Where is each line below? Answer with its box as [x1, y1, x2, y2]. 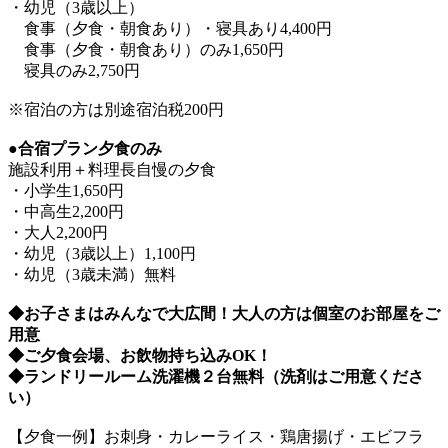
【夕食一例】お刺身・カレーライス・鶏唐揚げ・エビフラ [8, 428, 424, 446]
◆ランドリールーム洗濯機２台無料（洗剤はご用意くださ [8, 368, 424, 386]
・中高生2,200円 [8, 203, 124, 221]
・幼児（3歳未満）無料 [8, 266, 176, 284]
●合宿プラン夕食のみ [8, 140, 162, 158]
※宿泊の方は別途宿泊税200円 [8, 101, 224, 119]
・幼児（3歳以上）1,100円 [8, 245, 196, 263]
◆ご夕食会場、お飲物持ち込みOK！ [8, 347, 272, 365]
